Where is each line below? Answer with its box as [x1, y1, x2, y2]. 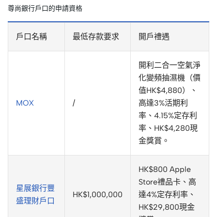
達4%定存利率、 [139, 190, 196, 200]
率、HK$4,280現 [139, 124, 198, 133]
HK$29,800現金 [139, 202, 195, 212]
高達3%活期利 [139, 98, 188, 108]
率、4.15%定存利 [139, 111, 197, 121]
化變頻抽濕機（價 [139, 73, 201, 83]
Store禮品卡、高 [139, 177, 196, 187]
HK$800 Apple [139, 165, 191, 174]
